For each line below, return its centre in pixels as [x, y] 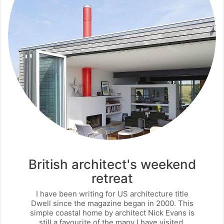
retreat [112, 178]
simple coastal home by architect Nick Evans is [112, 212]
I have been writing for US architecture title [112, 193]
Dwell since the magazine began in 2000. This [112, 203]
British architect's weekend [112, 164]
